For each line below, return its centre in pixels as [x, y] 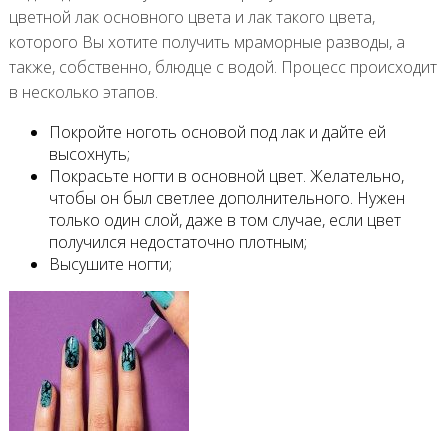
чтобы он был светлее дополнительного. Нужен [226, 197]
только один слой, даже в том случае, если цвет [224, 219]
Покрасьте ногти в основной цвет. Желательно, [226, 175]
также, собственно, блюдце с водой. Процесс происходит [222, 66]
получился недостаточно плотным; [177, 241]
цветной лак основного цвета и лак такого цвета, [191, 16]
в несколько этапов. [83, 91]
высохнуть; [89, 153]
